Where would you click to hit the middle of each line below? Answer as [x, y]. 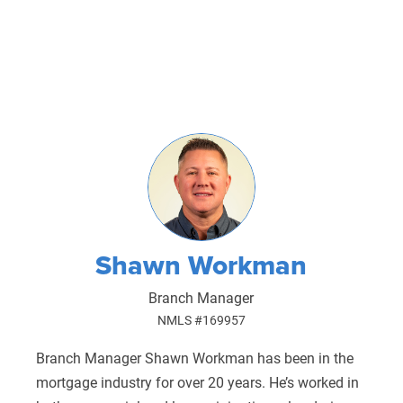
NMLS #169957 [201, 320]
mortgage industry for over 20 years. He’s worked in [197, 381]
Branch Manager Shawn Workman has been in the [194, 357]
